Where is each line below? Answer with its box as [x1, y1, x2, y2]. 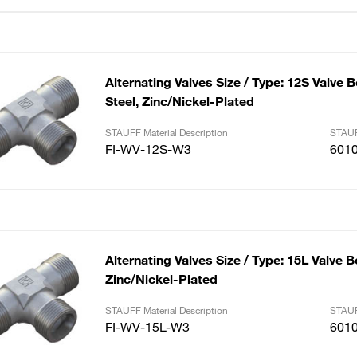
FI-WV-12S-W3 [104, 141, 191, 157]
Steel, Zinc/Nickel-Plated [104, 93, 254, 109]
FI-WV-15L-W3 [104, 319, 190, 335]
